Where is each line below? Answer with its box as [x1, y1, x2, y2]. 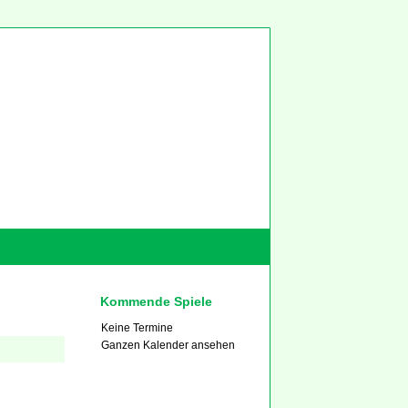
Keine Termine [101, 321, 174, 334]
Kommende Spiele [100, 294, 213, 309]
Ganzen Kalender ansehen [101, 339, 236, 352]
